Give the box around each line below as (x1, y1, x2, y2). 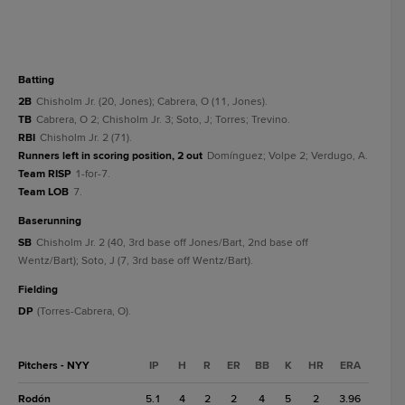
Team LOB (18, 185, 69, 199)
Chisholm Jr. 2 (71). (40, 131, 132, 145)
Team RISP (18, 167, 71, 181)
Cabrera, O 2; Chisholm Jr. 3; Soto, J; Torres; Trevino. (36, 113, 290, 127)
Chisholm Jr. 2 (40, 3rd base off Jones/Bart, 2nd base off (36, 236, 308, 250)
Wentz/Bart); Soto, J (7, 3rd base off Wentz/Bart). (18, 254, 253, 268)
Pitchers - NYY (18, 359, 89, 372)
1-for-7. (75, 167, 110, 181)
